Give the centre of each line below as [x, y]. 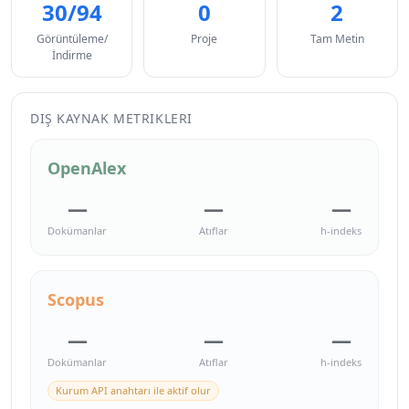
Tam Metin [337, 38]
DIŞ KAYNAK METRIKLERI [111, 118]
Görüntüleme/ [72, 38]
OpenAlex [87, 168]
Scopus [76, 299]
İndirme [72, 55]
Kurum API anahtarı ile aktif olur [133, 390]
